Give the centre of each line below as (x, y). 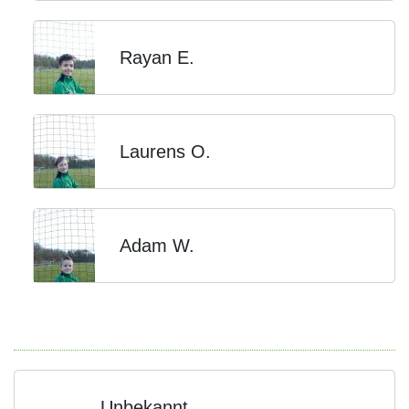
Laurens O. (165, 152)
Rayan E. (157, 58)
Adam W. (157, 246)
